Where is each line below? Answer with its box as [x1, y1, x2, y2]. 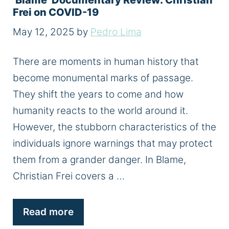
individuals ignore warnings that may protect [13, 137, 213, 149]
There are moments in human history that [13, 55, 199, 67]
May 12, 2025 [13, 26, 74, 38]
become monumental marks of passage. [13, 72, 193, 84]
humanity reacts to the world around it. [13, 104, 188, 117]
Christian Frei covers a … [13, 170, 125, 182]
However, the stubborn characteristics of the [13, 121, 216, 133]
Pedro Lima [90, 26, 142, 38]
